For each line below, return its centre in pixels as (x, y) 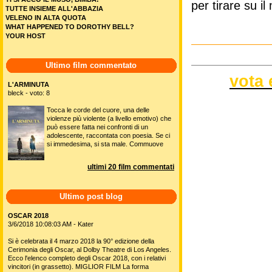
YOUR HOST (25, 36)
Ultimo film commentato (91, 65)
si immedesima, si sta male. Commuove (105, 144)
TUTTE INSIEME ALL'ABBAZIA (54, 8)
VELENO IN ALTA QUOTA (46, 18)
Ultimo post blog (91, 196)
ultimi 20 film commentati (131, 167)
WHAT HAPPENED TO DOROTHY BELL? (70, 27)
